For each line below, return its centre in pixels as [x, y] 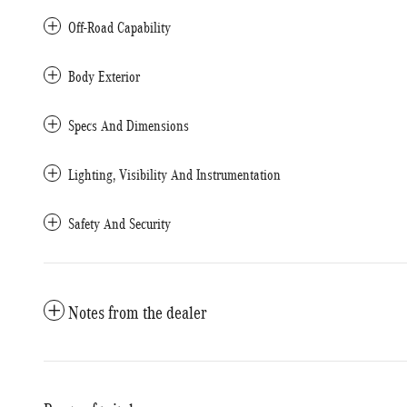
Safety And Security [119, 224]
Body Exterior [104, 77]
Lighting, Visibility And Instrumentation [174, 175]
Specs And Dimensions [129, 126]
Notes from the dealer [138, 313]
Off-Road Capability [119, 28]
